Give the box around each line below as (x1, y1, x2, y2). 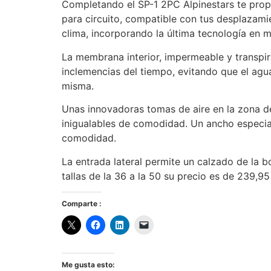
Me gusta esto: (62, 260, 115, 269)
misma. (62, 79, 94, 92)
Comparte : (62, 198, 102, 208)
